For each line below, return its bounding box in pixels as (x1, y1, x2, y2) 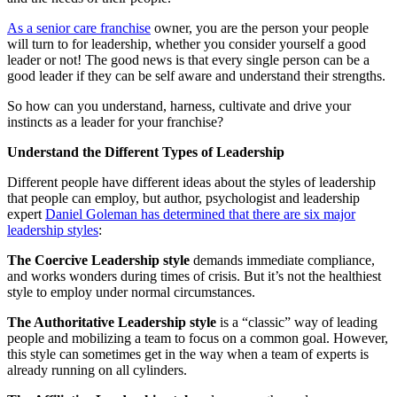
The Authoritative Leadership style (7, 314, 216, 330)
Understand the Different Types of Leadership (7, 144, 284, 160)
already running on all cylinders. (7, 362, 187, 378)
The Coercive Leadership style (7, 252, 190, 268)
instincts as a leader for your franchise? (7, 113, 223, 129)
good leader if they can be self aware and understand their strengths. (7, 67, 385, 83)
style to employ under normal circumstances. (7, 284, 255, 300)
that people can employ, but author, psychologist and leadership (7, 190, 360, 206)
